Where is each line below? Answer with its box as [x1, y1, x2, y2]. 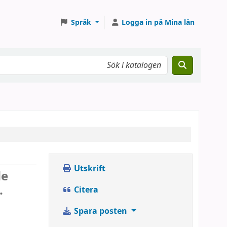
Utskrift [72, 163, 105, 175]
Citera [72, 184, 98, 196]
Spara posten [72, 205, 129, 217]
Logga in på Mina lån [122, 17, 195, 28]
